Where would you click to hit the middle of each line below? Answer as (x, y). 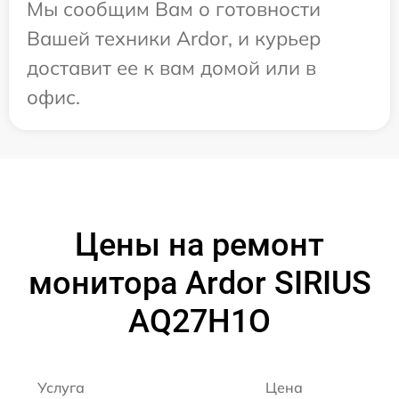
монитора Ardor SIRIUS (199, 284)
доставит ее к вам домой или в (171, 68)
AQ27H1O (199, 322)
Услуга (61, 388)
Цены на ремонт (199, 245)
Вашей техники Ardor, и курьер (174, 39)
